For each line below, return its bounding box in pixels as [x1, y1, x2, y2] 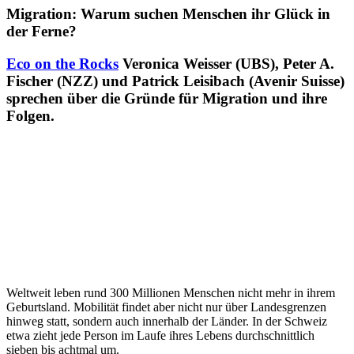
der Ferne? [6, 23, 77, 40]
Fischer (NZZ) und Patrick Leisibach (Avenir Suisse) [6, 72, 345, 89]
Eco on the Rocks [6, 55, 119, 72]
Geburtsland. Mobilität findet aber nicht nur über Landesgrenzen [6, 299, 326, 314]
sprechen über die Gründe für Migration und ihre [6, 89, 327, 107]
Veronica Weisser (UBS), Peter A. [122, 55, 334, 72]
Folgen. [6, 107, 55, 124]
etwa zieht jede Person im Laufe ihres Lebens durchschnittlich [6, 328, 314, 342]
